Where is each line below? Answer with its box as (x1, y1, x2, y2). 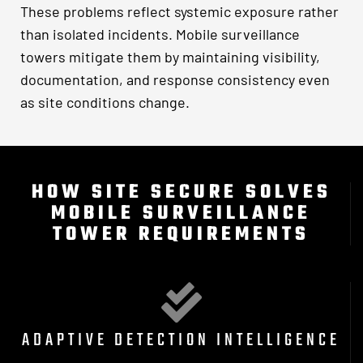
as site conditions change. (20, 93, 190, 112)
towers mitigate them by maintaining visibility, (20, 48, 320, 66)
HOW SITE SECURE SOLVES (31, 177, 331, 207)
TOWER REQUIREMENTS (53, 219, 310, 250)
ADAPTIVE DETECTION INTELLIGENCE (22, 326, 340, 354)
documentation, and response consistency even (20, 70, 330, 89)
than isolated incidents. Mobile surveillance (20, 25, 300, 44)
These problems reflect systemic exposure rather (20, 2, 339, 21)
